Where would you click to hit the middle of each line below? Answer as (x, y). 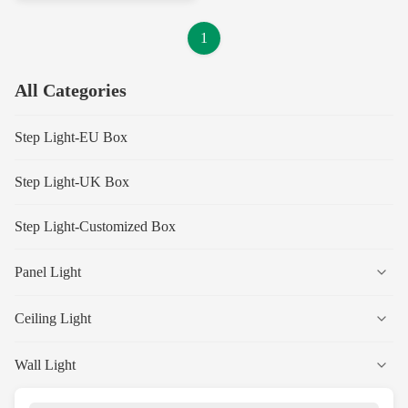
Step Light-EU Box (71, 137)
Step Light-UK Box (72, 181)
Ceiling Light (53, 318)
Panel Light (48, 271)
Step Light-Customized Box (95, 226)
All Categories (71, 90)
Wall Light (45, 364)
